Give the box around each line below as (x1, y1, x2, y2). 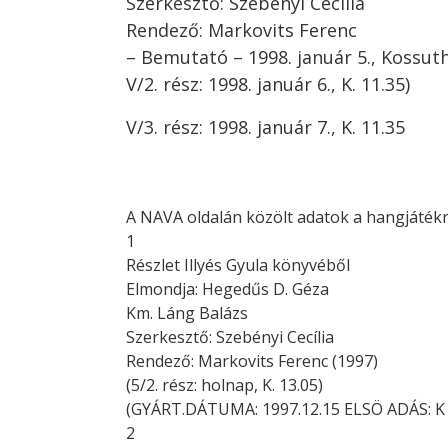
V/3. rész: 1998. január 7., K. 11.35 (126, 115, 405, 140)
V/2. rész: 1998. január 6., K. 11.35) (126, 72, 410, 97)
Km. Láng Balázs (126, 302, 248, 325)
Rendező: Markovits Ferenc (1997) (126, 350, 378, 373)
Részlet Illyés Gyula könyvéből (126, 254, 350, 277)
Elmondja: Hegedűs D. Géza (126, 278, 329, 301)
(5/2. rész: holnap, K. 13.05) (126, 374, 323, 397)
